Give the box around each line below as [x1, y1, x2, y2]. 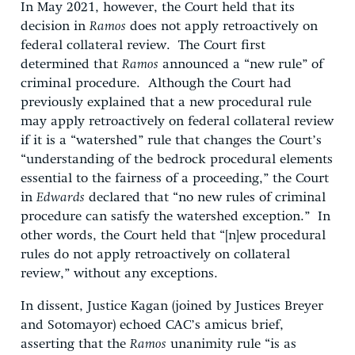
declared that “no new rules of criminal [85, 190, 326, 204]
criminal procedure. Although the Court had [21, 76, 292, 90]
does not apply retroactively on [126, 19, 318, 33]
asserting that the [21, 337, 130, 351]
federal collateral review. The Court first [21, 38, 265, 52]
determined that [21, 57, 122, 71]
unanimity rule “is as [166, 337, 296, 351]
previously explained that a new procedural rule [21, 95, 311, 109]
